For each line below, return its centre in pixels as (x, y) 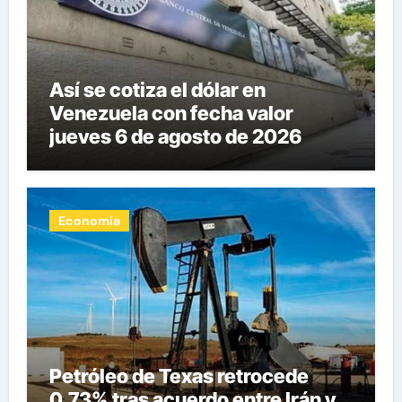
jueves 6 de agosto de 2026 (175, 136)
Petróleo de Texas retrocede (179, 376)
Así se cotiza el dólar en (157, 89)
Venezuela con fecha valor (171, 113)
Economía (89, 221)
